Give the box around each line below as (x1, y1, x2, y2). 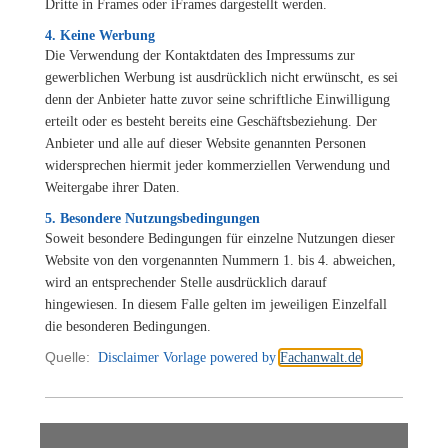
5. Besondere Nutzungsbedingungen (45, 210, 260, 226)
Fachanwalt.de (280, 349, 361, 365)
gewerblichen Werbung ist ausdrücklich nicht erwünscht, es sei (45, 69, 398, 85)
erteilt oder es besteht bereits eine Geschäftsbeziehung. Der (45, 113, 377, 129)
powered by (206, 349, 280, 365)
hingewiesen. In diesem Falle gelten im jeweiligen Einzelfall (45, 296, 387, 312)
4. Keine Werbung (45, 27, 155, 43)
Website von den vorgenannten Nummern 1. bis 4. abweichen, (45, 252, 396, 268)
